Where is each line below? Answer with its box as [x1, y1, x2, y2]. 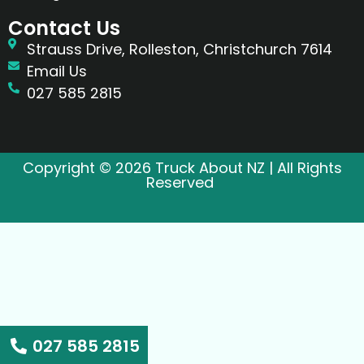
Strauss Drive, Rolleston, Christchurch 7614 [26, 39, 332, 60]
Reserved [146, 172, 218, 193]
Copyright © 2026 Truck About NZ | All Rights [22, 158, 342, 179]
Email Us [26, 61, 87, 82]
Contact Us [8, 15, 120, 42]
